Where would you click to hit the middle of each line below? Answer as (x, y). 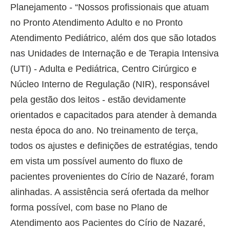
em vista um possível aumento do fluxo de (97, 161)
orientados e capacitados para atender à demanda (113, 115)
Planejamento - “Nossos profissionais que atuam (110, 7)
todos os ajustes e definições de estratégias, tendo (114, 146)
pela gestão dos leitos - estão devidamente (98, 100)
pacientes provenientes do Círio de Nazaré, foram (112, 177)
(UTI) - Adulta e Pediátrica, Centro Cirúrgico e (103, 69)
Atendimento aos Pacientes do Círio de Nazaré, (108, 223)
